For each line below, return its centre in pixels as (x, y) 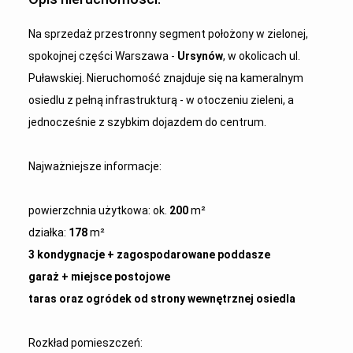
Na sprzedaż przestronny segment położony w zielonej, (168, 34)
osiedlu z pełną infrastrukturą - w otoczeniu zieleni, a (161, 100)
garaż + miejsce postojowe (99, 277)
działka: (48, 232)
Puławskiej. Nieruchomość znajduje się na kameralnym (165, 78)
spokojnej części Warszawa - (102, 56)
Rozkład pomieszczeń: (85, 343)
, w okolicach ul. (261, 56)
